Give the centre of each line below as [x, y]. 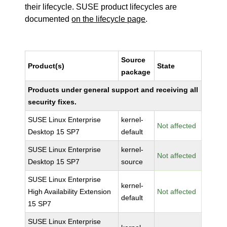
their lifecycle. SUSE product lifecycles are [101, 7]
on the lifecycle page [109, 19]
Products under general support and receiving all [113, 90]
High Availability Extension [70, 192]
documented [48, 19]
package [136, 72]
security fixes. [52, 102]
